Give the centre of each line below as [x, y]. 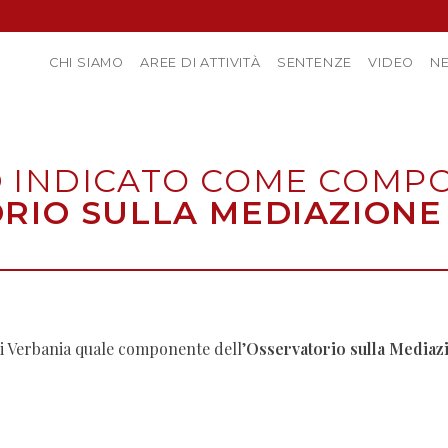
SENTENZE [314, 62]
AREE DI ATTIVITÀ [200, 62]
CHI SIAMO [86, 62]
